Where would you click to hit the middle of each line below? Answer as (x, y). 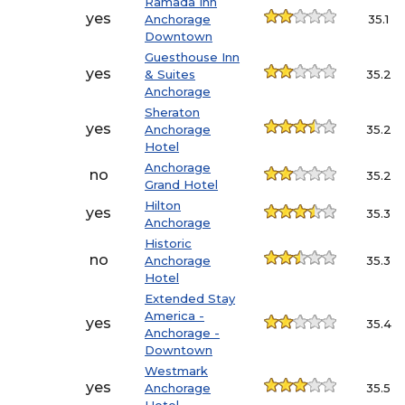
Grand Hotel (182, 185)
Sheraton (173, 113)
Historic (169, 244)
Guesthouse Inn (193, 57)
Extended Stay (190, 299)
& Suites (170, 75)
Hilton (163, 206)
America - (175, 316)
